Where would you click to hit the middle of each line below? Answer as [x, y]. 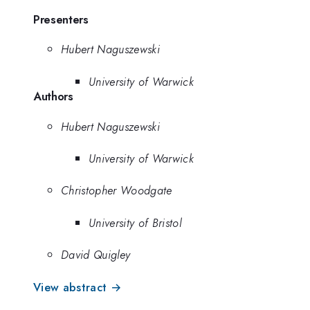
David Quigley [96, 255]
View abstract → [77, 287]
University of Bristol [135, 222]
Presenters [61, 19]
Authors [53, 96]
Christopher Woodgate [117, 191]
